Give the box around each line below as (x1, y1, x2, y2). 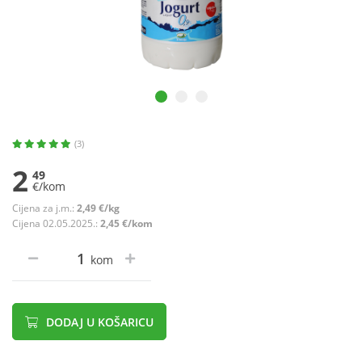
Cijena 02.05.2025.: (12, 217, 100, 231)
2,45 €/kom (100, 217, 153, 231)
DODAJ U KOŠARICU (43, 314, 154, 330)
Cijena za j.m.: (12, 201, 77, 216)
